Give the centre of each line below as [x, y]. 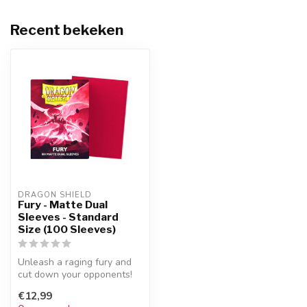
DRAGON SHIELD [55, 195]
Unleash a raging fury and [75, 262]
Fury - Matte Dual [63, 205]
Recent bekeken [67, 30]
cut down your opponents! [75, 274]
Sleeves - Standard [68, 217]
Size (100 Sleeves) [67, 229]
